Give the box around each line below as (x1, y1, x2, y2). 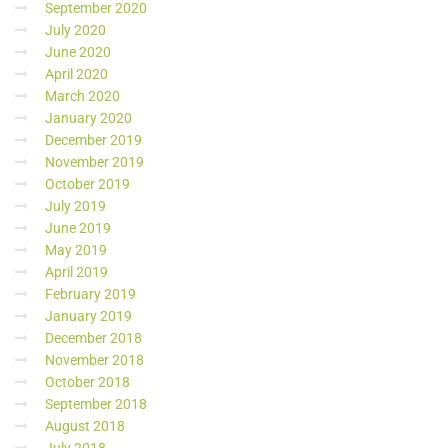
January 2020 (45, 110, 132, 126)
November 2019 (45, 154, 144, 170)
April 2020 (45, 66, 108, 82)
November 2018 (45, 352, 144, 368)
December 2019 (45, 132, 142, 148)
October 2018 (45, 374, 130, 390)
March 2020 (45, 88, 120, 104)
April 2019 (45, 264, 108, 280)
